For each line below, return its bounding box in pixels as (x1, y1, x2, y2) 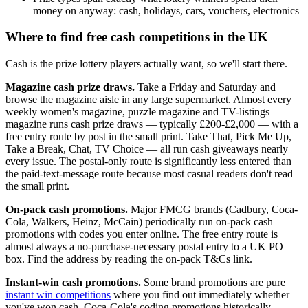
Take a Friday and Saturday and (135, 81, 276, 93)
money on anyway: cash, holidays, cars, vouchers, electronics (33, 4, 299, 16)
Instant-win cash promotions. (5, 276, 141, 289)
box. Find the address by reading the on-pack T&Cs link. (5, 253, 252, 265)
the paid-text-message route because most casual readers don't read (5, 168, 293, 180)
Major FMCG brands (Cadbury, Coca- (128, 203, 298, 216)
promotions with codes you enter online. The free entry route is (5, 228, 278, 241)
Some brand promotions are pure (141, 276, 285, 289)
